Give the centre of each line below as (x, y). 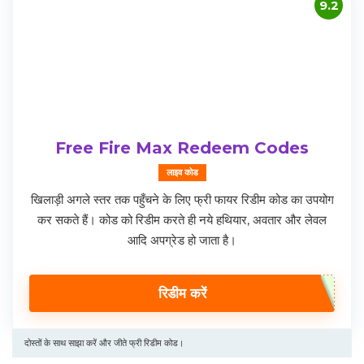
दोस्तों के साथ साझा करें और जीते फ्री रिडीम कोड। (104, 343)
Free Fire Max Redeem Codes (182, 148)
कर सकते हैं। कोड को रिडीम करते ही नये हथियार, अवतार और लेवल (182, 220)
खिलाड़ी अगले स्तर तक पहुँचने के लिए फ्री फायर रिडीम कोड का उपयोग (182, 200)
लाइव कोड (182, 173)
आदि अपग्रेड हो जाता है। (182, 240)
